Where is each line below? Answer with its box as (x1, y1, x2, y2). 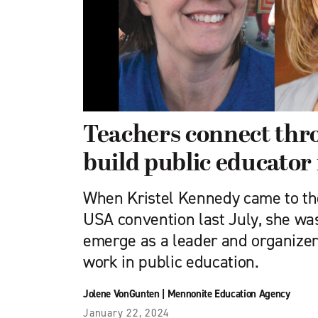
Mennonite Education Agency (167, 287, 290, 301)
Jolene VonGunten (83, 287, 160, 301)
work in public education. (83, 251, 259, 273)
